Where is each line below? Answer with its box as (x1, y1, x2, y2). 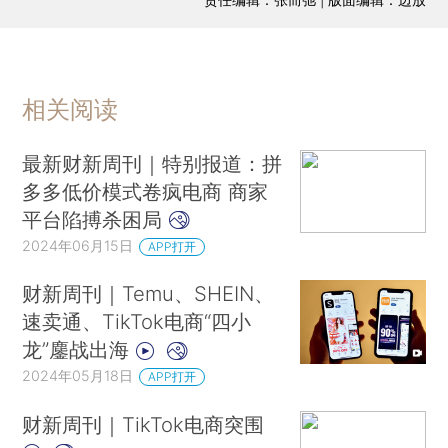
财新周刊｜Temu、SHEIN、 (22, 281, 275, 307)
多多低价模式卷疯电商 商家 (22, 178, 269, 204)
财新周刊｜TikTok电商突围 (22, 412, 265, 438)
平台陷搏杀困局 (22, 206, 169, 232)
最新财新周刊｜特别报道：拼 (22, 150, 283, 176)
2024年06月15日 (22, 236, 134, 254)
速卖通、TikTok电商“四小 (22, 309, 252, 335)
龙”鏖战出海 (22, 337, 136, 363)
